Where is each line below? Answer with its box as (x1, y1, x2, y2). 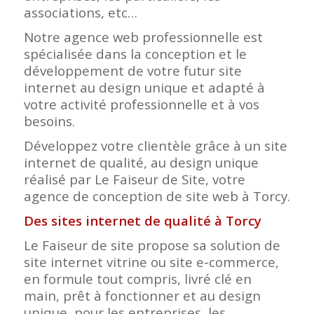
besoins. (23, 112, 75, 130)
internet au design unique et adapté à (23, 78, 265, 97)
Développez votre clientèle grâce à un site (23, 137, 287, 155)
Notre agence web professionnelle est (23, 28, 263, 46)
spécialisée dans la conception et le (23, 45, 247, 63)
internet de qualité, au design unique (23, 153, 259, 172)
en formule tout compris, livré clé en (23, 270, 252, 288)
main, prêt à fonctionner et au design (23, 287, 261, 305)
